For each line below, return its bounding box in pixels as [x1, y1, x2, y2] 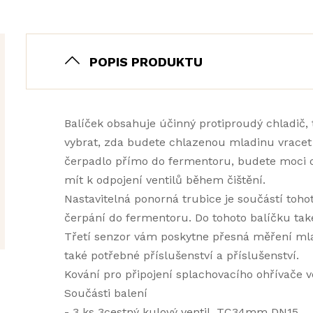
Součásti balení [64, 286, 147, 300]
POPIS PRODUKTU [89, 54, 203, 69]
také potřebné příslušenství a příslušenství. [64, 249, 299, 262]
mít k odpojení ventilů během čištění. [64, 173, 265, 187]
